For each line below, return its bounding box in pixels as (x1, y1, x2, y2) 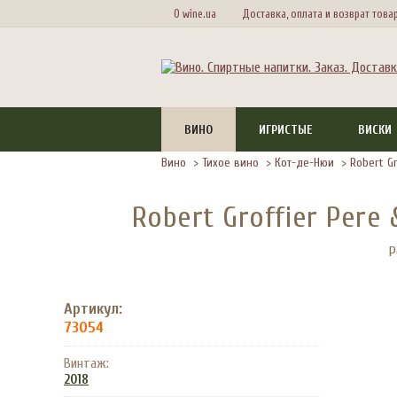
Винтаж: (64, 355, 109, 371)
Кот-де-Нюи (275, 155, 334, 170)
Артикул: (64, 300, 122, 318)
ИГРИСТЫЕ (258, 121, 313, 137)
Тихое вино (202, 155, 259, 170)
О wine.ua (174, 6, 217, 20)
